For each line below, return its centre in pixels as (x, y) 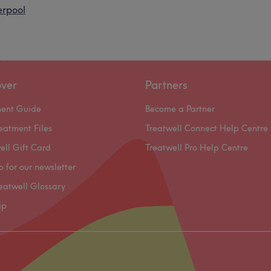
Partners (166, 85)
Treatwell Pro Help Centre (197, 148)
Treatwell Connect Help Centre (207, 128)
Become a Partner (180, 109)
